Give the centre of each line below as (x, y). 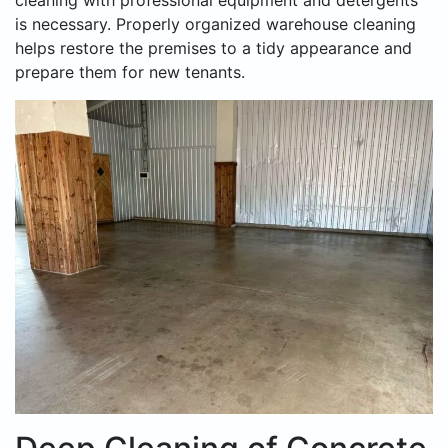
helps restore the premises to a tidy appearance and (213, 48)
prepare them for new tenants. (130, 72)
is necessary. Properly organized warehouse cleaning (215, 24)
